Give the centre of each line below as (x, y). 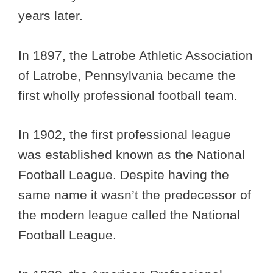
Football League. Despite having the (124, 175)
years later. (52, 16)
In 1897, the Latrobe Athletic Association (136, 55)
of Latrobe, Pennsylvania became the (127, 75)
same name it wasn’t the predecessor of (135, 195)
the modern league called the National (129, 215)
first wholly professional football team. (130, 95)
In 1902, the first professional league (125, 135)
